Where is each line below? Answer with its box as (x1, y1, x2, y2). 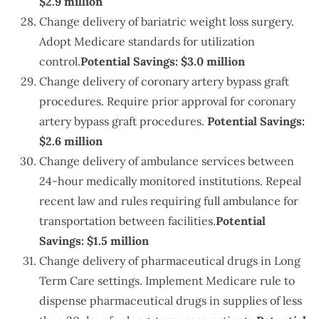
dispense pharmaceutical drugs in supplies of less (39, 293, 302, 308)
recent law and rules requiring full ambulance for (39, 194, 298, 209)
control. (39, 54, 80, 69)
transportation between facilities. (39, 214, 216, 229)
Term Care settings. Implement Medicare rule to (39, 273, 295, 288)
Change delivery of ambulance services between (39, 154, 294, 169)
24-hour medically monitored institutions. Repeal (39, 174, 301, 189)
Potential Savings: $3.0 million (80, 54, 245, 69)
